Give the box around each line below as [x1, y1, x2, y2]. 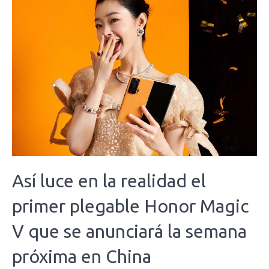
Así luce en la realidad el [12, 170, 206, 191]
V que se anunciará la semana [12, 220, 247, 241]
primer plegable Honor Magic [12, 195, 249, 216]
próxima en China [12, 246, 151, 267]
